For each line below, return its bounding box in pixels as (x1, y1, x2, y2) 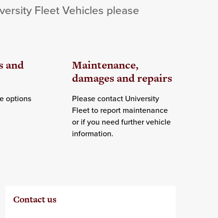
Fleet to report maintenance (72, 105, 168, 116)
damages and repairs (72, 71, 172, 86)
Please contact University (72, 93, 159, 104)
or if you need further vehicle (72, 116, 171, 127)
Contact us (13, 193, 56, 206)
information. (72, 128, 113, 139)
